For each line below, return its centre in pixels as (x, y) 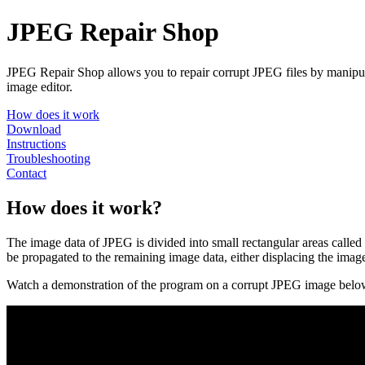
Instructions (36, 143)
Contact (26, 173)
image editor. (40, 86)
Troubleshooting (48, 158)
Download (34, 129)
